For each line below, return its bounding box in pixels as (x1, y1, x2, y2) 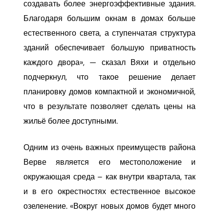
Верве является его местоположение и (23, 157, 196, 167)
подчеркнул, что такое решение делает (23, 72, 196, 82)
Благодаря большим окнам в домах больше (23, 14, 196, 23)
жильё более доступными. (23, 116, 118, 126)
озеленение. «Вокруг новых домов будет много (23, 201, 196, 211)
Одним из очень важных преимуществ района (23, 143, 196, 152)
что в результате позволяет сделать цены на (23, 102, 196, 111)
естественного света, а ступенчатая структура (23, 28, 196, 38)
